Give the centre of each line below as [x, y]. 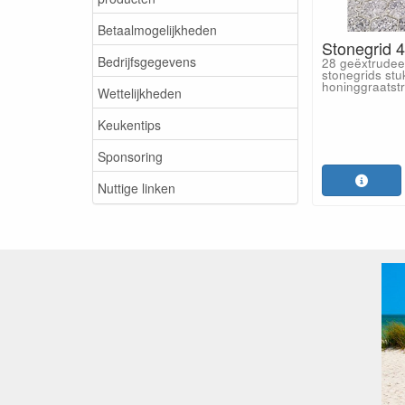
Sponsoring [130, 156]
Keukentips [129, 124]
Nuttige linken [137, 188]
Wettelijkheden [140, 93]
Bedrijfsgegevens [147, 61]
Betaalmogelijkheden [157, 29]
